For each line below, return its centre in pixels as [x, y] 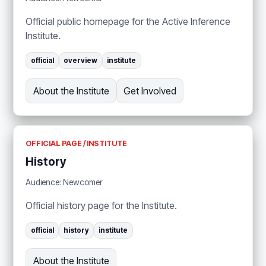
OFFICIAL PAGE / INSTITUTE [77, 144]
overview [80, 61]
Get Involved [150, 91]
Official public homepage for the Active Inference [128, 22]
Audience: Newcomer [64, 182]
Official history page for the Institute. [102, 205]
